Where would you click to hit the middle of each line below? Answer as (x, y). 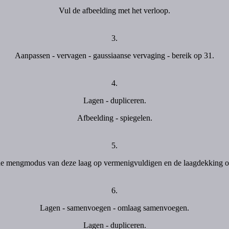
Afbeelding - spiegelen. (114, 118)
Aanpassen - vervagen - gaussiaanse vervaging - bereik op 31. (114, 55)
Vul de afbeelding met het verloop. (114, 10)
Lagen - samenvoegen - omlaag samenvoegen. (114, 208)
